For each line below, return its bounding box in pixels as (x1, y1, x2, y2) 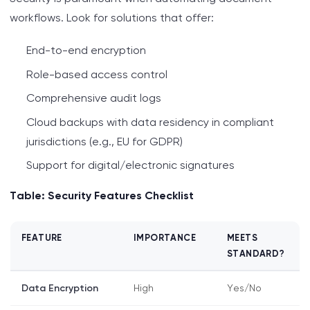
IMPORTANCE (134, 232, 196, 244)
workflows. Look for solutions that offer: (10, 11, 214, 25)
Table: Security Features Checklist (10, 188, 194, 202)
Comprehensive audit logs (26, 91, 161, 105)
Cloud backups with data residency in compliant (26, 115, 274, 129)
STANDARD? (227, 248, 285, 259)
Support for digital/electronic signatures (26, 158, 235, 172)
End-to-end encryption (26, 44, 146, 57)
